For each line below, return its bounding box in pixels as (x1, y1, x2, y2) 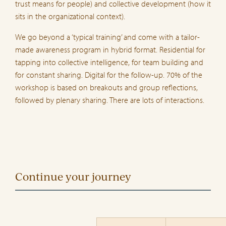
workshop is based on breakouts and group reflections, (15, 82, 198, 92)
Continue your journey (15, 169, 131, 183)
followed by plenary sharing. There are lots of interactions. (15, 94, 204, 105)
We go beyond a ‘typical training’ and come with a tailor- (15, 31, 200, 42)
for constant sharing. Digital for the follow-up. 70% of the (15, 69, 202, 80)
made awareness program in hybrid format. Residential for (15, 44, 205, 54)
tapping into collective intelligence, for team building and (15, 56, 203, 67)
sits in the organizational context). (15, 11, 125, 21)
